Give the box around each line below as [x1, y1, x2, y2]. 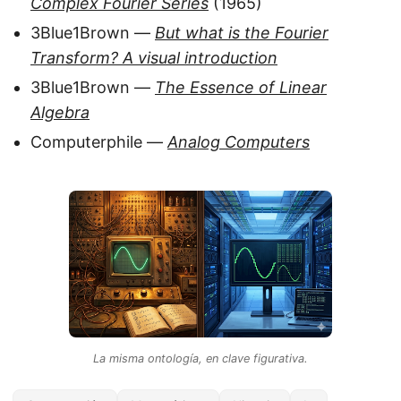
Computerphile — [30, 132, 167, 152]
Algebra [30, 103, 90, 123]
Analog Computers [167, 132, 310, 152]
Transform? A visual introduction [30, 48, 277, 68]
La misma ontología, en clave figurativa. [93, 352, 308, 366]
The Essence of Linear [155, 78, 327, 98]
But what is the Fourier [155, 23, 328, 43]
